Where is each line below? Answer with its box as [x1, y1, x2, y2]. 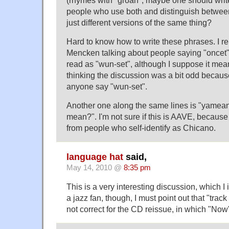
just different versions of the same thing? [66, 18, 212, 28]
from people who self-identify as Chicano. [66, 123, 216, 133]
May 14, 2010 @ [66, 163, 124, 172]
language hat [66, 151, 123, 162]
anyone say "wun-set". [66, 82, 147, 91]
